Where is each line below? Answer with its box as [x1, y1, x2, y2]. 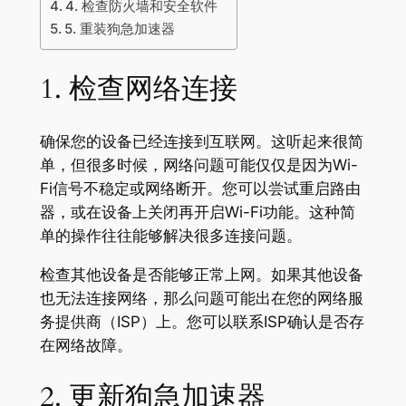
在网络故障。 [39, 335, 132, 354]
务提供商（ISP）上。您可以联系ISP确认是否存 [39, 312, 364, 331]
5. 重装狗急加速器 [63, 19, 175, 37]
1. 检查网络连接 [39, 70, 237, 109]
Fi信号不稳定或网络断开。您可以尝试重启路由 [39, 179, 361, 198]
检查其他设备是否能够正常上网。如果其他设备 [39, 265, 363, 284]
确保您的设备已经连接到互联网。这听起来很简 [39, 132, 363, 151]
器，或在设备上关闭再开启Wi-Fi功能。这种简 [39, 203, 355, 222]
